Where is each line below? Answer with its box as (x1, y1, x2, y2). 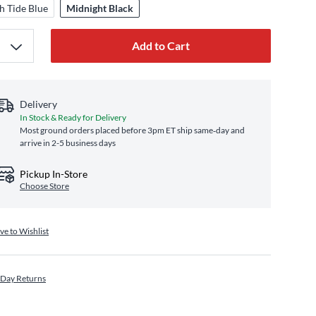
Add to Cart (132, 39, 190, 52)
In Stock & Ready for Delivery (20, 112, 126, 123)
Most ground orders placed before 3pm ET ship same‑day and (20, 125, 245, 135)
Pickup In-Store (20, 168, 87, 180)
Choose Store (20, 181, 69, 191)
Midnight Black (66, 2, 133, 14)
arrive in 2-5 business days (20, 138, 116, 148)
